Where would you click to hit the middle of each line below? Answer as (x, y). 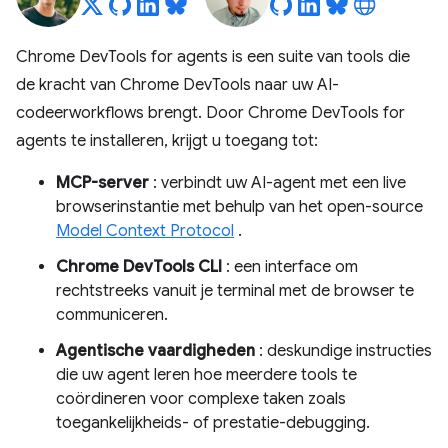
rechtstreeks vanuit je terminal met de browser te (235, 291)
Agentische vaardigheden (155, 351)
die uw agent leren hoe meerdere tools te (206, 375)
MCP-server (102, 183)
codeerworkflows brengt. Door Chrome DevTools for (210, 113)
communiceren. (112, 315)
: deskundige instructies (343, 351)
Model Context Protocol (145, 231)
